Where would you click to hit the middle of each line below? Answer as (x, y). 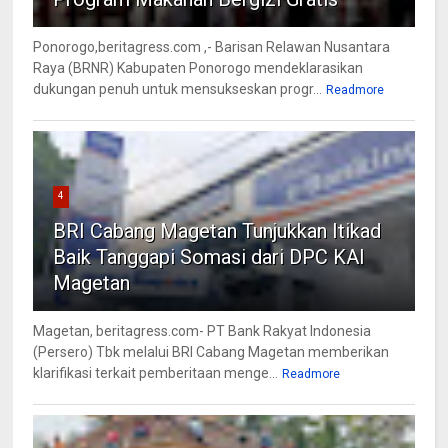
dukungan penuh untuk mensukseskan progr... (178, 89)
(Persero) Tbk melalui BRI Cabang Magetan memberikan (211, 352)
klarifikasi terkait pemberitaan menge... (156, 373)
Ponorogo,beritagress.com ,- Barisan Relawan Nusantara (212, 47)
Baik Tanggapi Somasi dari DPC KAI (209, 257)
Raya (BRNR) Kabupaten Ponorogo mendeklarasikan (198, 68)
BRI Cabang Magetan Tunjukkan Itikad (217, 231)
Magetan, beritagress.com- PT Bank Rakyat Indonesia (202, 331)
